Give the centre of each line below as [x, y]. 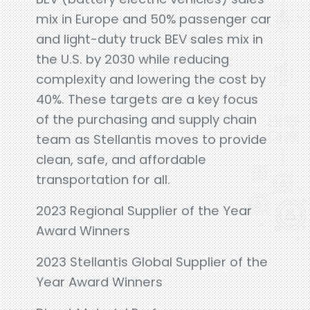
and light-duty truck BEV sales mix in [150, 39]
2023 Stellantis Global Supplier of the [152, 262]
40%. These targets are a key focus [147, 99]
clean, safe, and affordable [121, 159]
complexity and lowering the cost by [151, 79]
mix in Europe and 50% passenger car [154, 19]
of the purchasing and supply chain [147, 119]
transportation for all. [103, 180]
